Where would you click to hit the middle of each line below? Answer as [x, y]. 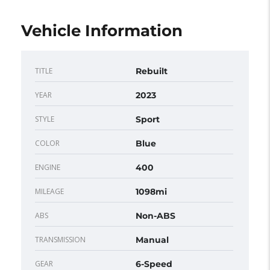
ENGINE [48, 167]
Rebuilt [152, 71]
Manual [152, 240]
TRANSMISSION [60, 239]
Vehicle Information [102, 30]
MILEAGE [49, 191]
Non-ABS [155, 215]
